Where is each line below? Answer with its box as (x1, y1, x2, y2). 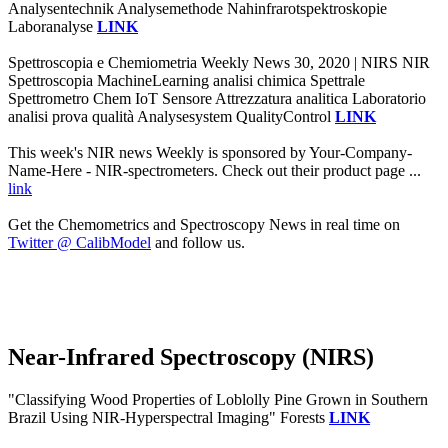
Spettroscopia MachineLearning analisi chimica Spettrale (8, 72, 365, 90)
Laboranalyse (8, 18, 97, 36)
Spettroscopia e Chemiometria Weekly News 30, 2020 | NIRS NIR (8, 54, 430, 72)
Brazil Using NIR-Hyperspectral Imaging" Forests (8, 409, 329, 427)
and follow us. (151, 234, 245, 252)
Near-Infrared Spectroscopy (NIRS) (8, 344, 374, 371)
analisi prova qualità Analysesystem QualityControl (8, 108, 335, 126)
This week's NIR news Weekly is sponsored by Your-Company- (8, 144, 412, 162)
